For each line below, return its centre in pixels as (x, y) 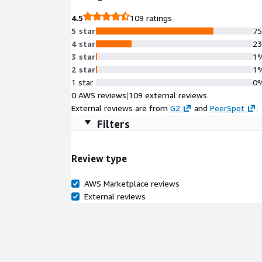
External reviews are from (120, 108)
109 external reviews (168, 95)
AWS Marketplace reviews (132, 183)
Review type (99, 159)
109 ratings (151, 18)
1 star (82, 82)
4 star (84, 44)
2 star (84, 69)
